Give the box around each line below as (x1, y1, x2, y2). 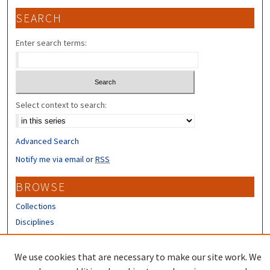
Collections (16, 200, 57, 212)
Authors (16, 231, 45, 243)
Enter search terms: (16, 37, 87, 49)
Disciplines (16, 216, 55, 227)
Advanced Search (16, 135, 80, 146)
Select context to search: (16, 99, 107, 110)
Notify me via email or (16, 153, 96, 165)
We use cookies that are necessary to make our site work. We (14, 251, 262, 263)
